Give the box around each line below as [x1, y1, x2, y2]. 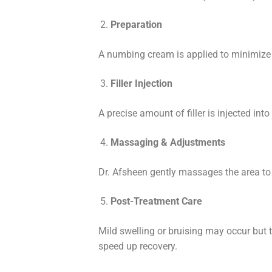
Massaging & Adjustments [110, 137, 225, 149]
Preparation [110, 19, 162, 31]
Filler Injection [110, 78, 172, 90]
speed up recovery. [98, 240, 177, 253]
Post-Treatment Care [110, 195, 202, 208]
